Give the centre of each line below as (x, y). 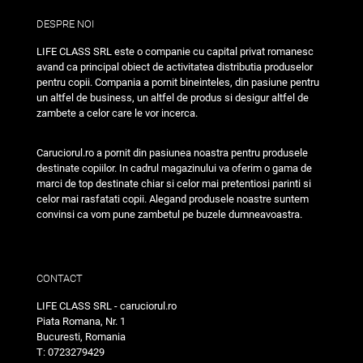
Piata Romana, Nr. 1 (81, 322)
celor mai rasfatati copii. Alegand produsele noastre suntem (173, 199)
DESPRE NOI (65, 24)
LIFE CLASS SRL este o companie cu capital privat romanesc (175, 52)
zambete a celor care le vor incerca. (117, 113)
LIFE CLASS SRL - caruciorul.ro (107, 306)
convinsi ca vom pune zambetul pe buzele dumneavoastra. (169, 215)
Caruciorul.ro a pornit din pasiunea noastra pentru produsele (172, 153)
